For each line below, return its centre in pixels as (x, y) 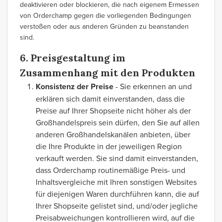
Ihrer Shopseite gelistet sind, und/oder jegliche (117, 206)
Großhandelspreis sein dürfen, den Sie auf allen (118, 122)
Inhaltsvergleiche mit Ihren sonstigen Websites (116, 182)
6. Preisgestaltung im (73, 58)
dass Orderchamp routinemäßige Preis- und (111, 170)
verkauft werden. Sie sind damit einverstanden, (117, 158)
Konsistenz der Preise (75, 86)
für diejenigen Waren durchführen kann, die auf (117, 194)
